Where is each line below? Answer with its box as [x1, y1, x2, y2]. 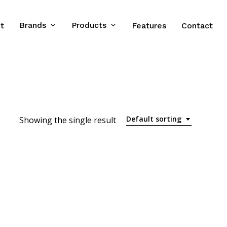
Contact [181, 20, 213, 30]
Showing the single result [19, 115, 116, 126]
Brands [19, 20, 46, 30]
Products [71, 20, 106, 30]
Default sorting [126, 114, 181, 124]
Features [132, 20, 166, 30]
